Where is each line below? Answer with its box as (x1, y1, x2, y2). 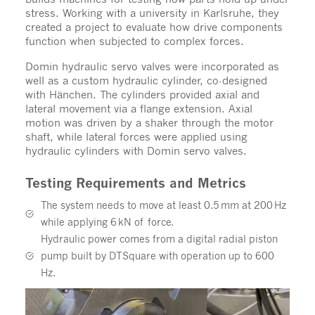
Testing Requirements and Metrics (25, 175, 246, 191)
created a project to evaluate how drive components (25, 20, 283, 34)
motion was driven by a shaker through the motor (25, 116, 274, 129)
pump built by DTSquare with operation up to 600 (40, 250, 274, 262)
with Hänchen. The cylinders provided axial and (25, 88, 259, 101)
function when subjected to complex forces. (25, 34, 251, 48)
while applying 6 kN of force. (40, 216, 176, 229)
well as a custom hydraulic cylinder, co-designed (25, 74, 267, 87)
